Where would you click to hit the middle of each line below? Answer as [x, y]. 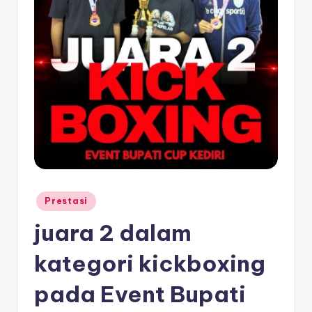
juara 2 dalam [113, 233]
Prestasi [66, 201]
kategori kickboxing [150, 264]
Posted [48, 197]
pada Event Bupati [140, 294]
